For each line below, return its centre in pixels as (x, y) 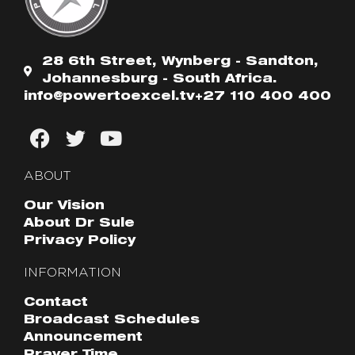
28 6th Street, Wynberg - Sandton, (180, 63)
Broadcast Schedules (112, 321)
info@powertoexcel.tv (109, 97)
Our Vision (64, 207)
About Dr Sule (79, 224)
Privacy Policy (80, 242)
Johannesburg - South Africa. (159, 80)
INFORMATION (73, 273)
